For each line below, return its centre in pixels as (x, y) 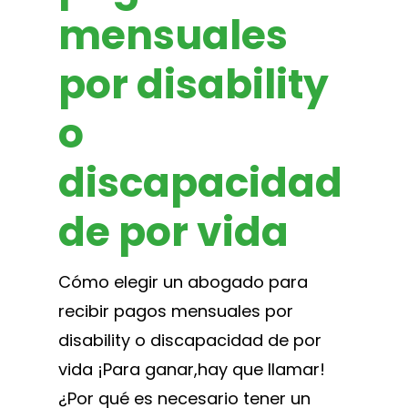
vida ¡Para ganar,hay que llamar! (192, 369)
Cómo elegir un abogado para (183, 281)
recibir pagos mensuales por (176, 311)
